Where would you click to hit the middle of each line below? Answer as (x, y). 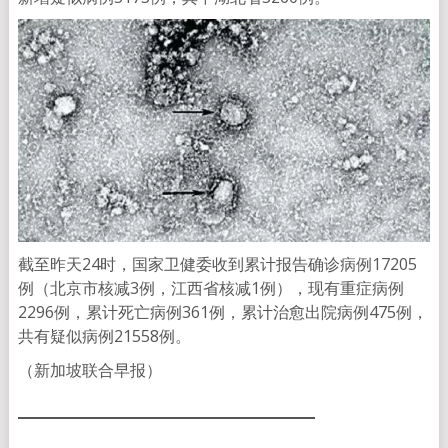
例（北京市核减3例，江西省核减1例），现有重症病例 (210, 288)
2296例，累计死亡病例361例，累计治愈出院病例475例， (222, 312)
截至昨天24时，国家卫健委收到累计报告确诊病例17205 (217, 264)
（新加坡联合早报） (89, 370)
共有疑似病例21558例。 (104, 336)
